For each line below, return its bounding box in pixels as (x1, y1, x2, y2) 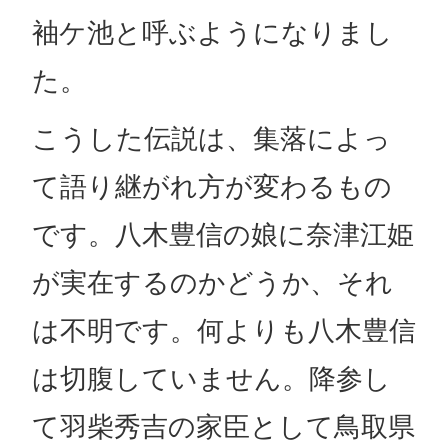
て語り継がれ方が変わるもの (31, 170, 392, 204)
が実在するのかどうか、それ (31, 266, 393, 300)
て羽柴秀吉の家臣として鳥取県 (31, 410, 415, 444)
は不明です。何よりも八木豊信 (31, 314, 416, 348)
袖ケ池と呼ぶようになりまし (31, 16, 393, 50)
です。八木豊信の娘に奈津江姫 (31, 218, 414, 252)
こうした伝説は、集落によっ (31, 122, 391, 156)
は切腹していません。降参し (31, 362, 391, 396)
